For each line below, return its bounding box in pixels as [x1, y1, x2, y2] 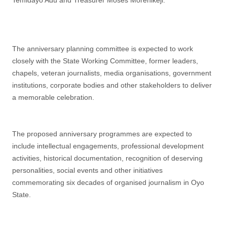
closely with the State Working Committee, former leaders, [12, 57, 198, 65]
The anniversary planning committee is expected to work [12, 45, 193, 53]
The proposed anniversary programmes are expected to [12, 130, 192, 138]
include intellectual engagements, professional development [12, 142, 204, 150]
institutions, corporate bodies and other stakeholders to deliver [12, 81, 212, 89]
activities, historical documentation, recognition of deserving [12, 154, 203, 162]
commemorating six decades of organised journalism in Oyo [12, 178, 204, 186]
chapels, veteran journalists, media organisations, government [12, 69, 211, 77]
